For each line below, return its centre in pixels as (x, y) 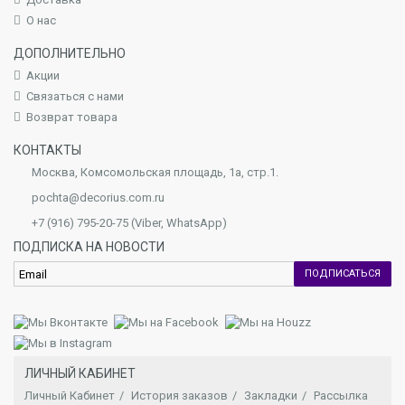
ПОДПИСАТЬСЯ (343, 274)
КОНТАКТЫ (47, 151)
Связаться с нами (75, 97)
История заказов (179, 396)
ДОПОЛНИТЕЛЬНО (70, 54)
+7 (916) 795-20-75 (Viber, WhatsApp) (129, 223)
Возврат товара (72, 118)
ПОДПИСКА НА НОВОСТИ (89, 247)
